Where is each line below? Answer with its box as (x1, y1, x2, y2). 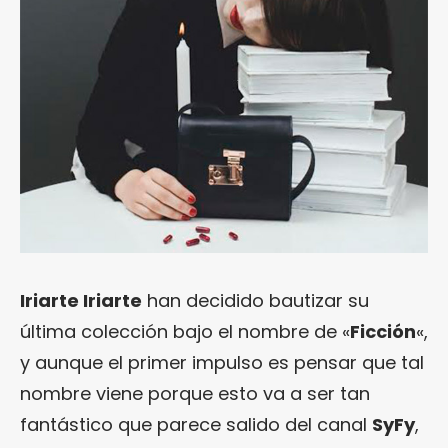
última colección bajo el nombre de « (20, 318, 350, 344)
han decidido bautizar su (142, 287, 369, 313)
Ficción (350, 318, 416, 344)
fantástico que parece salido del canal (20, 411, 372, 437)
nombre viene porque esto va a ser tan (20, 380, 370, 406)
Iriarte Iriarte (20, 287, 142, 313)
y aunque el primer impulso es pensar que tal (20, 349, 424, 375)
